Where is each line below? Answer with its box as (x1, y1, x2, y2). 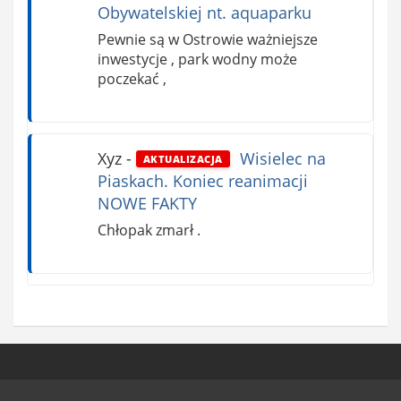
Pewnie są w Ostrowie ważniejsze (97, 29, 318, 49)
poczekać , (97, 68, 166, 89)
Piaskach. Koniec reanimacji (97, 169, 308, 192)
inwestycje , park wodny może (97, 48, 297, 69)
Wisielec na (235, 147, 326, 169)
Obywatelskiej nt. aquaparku (97, 2, 311, 24)
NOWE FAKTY (97, 192, 197, 214)
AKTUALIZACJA (142, 151, 223, 166)
